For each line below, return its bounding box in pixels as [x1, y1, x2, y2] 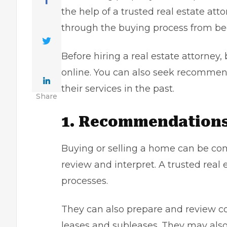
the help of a [61, 6, 121, 17]
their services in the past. [61, 83, 174, 94]
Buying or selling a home [61, 143, 175, 154]
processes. [61, 175, 108, 186]
